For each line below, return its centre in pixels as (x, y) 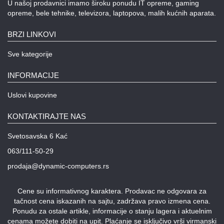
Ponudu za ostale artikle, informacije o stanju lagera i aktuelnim (112, 211)
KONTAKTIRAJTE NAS (47, 116)
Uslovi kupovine (32, 95)
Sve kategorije (30, 54)
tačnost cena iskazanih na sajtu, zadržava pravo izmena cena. (112, 201)
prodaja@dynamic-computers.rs (58, 166)
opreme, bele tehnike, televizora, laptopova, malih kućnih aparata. (112, 13)
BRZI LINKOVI (32, 34)
